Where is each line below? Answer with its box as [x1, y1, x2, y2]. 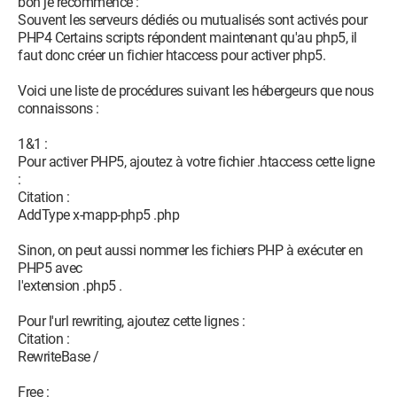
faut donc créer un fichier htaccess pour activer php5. [18, 47, 325, 64]
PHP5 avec [18, 260, 82, 276]
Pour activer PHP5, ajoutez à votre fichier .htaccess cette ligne [18, 153, 374, 170]
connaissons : [18, 100, 99, 117]
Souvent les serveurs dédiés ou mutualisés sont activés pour [18, 12, 368, 28]
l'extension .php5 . [18, 277, 122, 294]
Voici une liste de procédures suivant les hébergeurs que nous [18, 82, 374, 99]
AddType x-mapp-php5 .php [18, 206, 179, 223]
